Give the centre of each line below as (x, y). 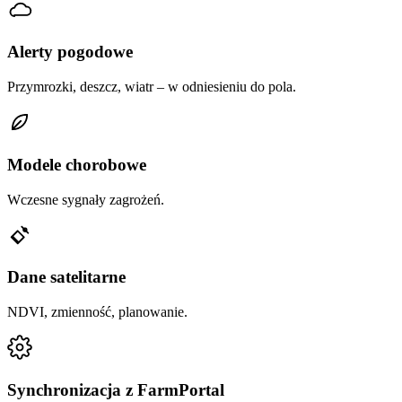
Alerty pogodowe (70, 52)
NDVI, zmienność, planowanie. (97, 312)
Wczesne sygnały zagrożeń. (86, 199)
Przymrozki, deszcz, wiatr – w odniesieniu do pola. (152, 87)
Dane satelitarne (66, 277)
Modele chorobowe (77, 164)
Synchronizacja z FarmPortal (116, 389)
